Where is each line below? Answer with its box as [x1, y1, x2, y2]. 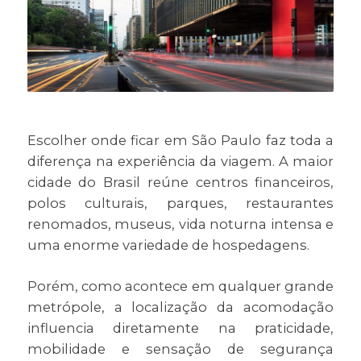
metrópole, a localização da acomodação [27, 299, 334, 316]
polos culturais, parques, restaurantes [27, 195, 334, 212]
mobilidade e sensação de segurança [27, 341, 334, 358]
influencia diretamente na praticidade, [27, 320, 334, 337]
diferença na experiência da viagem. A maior [27, 153, 334, 170]
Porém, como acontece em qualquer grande [27, 278, 334, 295]
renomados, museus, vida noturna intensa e [27, 216, 334, 233]
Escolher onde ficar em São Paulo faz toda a [27, 132, 334, 149]
